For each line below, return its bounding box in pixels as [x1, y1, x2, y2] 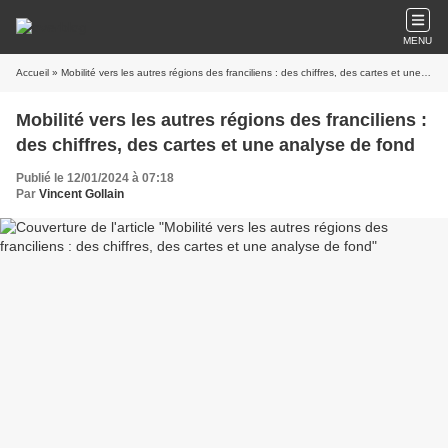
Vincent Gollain [39, 187, 124, 201]
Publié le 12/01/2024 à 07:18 [16, 171, 174, 185]
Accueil [16, 67, 49, 78]
